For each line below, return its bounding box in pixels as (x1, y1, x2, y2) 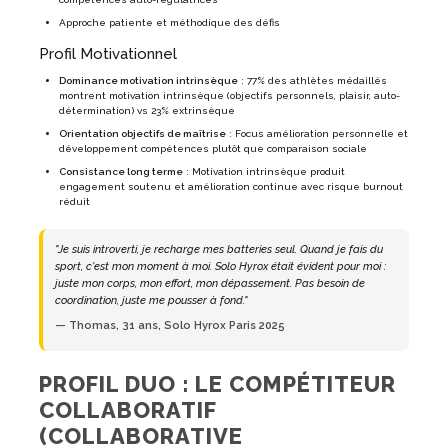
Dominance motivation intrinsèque (59, 74, 238, 86)
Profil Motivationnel (39, 44, 177, 63)
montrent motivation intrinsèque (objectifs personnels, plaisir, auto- (59, 89, 400, 101)
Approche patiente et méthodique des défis (59, 16, 280, 28)
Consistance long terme (59, 165, 183, 177)
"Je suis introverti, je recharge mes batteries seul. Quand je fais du (55, 242, 383, 256)
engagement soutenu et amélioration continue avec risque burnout (59, 180, 403, 192)
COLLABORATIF (39, 396, 216, 423)
